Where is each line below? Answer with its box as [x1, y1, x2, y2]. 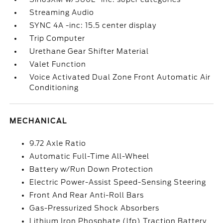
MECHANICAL [9, 117, 68, 125]
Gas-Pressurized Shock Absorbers [29, 204, 160, 212]
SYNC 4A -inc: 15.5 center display [29, 21, 157, 29]
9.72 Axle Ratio [29, 139, 87, 147]
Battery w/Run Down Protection [29, 165, 154, 173]
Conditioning [29, 84, 79, 92]
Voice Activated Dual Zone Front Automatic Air [29, 73, 211, 81]
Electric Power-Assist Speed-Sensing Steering [29, 178, 207, 186]
